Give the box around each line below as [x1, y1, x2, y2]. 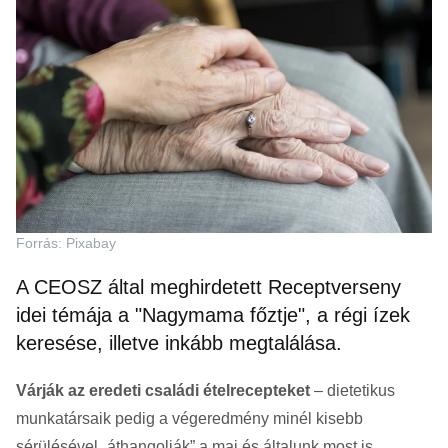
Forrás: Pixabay [16, 235, 116, 252]
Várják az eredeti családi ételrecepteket [16, 382, 310, 400]
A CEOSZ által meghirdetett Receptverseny [16, 276, 401, 299]
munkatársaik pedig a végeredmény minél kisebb [16, 410, 363, 428]
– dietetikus [310, 382, 395, 400]
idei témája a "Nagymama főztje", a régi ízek [16, 304, 410, 327]
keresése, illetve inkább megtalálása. [16, 332, 342, 355]
